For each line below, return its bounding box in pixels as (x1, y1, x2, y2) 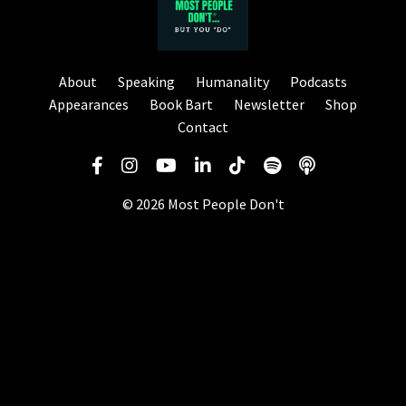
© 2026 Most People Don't (121, 195, 285, 214)
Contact (178, 118, 228, 137)
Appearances (49, 95, 129, 114)
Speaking (118, 72, 178, 92)
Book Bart (150, 95, 213, 114)
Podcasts (290, 72, 347, 92)
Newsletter (234, 95, 304, 114)
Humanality (196, 72, 269, 92)
